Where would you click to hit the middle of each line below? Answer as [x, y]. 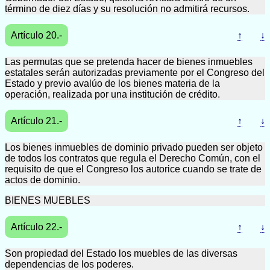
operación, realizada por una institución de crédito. [112, 94]
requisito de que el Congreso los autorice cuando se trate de [133, 169]
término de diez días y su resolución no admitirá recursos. [127, 9]
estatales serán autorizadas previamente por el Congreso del [135, 73]
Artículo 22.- [36, 227]
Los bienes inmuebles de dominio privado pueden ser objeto [134, 147]
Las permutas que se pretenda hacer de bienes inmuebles [129, 62]
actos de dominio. [42, 180]
